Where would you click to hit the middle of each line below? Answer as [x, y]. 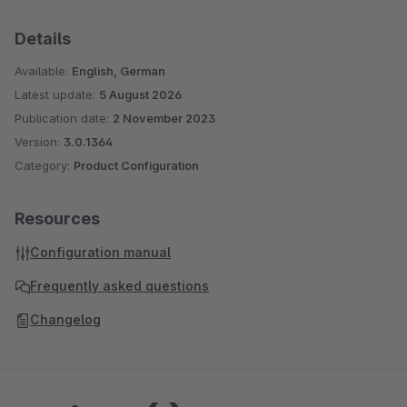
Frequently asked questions [119, 286]
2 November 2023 [164, 118]
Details [43, 39]
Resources [57, 218]
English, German [119, 71]
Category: [44, 165]
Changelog [65, 319]
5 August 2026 [140, 94]
